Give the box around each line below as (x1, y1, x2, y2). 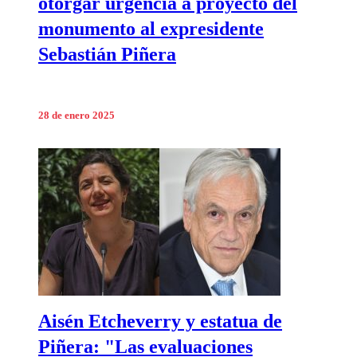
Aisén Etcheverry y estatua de (38, 311, 282, 332)
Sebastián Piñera (38, 44, 176, 65)
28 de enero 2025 (38, 110, 115, 122)
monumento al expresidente (38, 18, 264, 40)
